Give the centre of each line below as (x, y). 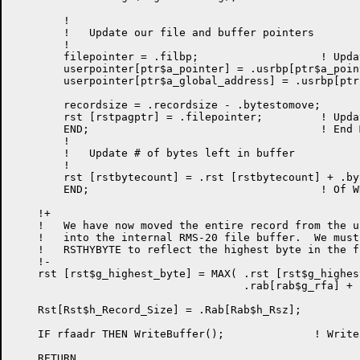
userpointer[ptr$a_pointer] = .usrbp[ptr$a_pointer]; (38, 69)
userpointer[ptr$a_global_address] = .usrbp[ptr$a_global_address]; (38, 81)
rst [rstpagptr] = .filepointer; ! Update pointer (38, 117)
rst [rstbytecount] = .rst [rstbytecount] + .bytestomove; (38, 177)
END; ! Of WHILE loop (38, 189)
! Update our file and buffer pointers (38, 33)
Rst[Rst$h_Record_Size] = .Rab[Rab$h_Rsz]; (157, 310)
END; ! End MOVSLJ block (38, 129)
